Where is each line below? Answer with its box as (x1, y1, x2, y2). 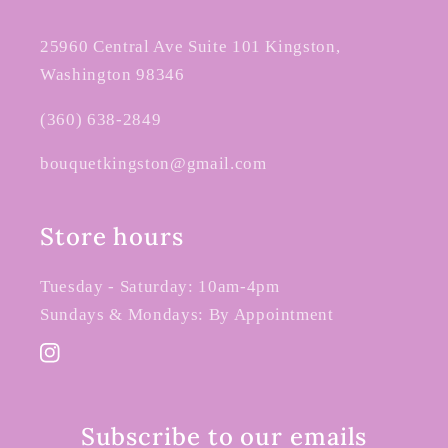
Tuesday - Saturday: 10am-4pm (40, 277, 280, 297)
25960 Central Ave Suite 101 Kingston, (40, 37, 341, 57)
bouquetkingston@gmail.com (40, 154, 267, 174)
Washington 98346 (40, 65, 185, 85)
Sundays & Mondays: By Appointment (40, 305, 334, 325)
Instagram (39, 355, 107, 373)
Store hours (40, 221, 184, 253)
